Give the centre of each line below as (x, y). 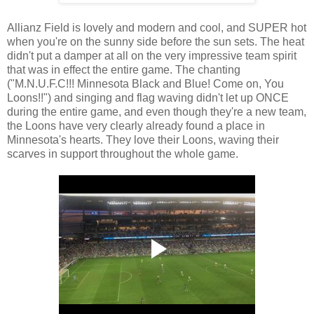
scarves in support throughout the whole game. (123, 154)
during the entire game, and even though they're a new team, (157, 112)
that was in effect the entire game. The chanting (124, 70)
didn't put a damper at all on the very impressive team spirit (152, 56)
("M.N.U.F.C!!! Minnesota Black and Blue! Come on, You (145, 84)
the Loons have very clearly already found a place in (136, 126)
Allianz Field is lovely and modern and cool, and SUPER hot (157, 28)
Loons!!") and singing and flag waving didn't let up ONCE (148, 98)
